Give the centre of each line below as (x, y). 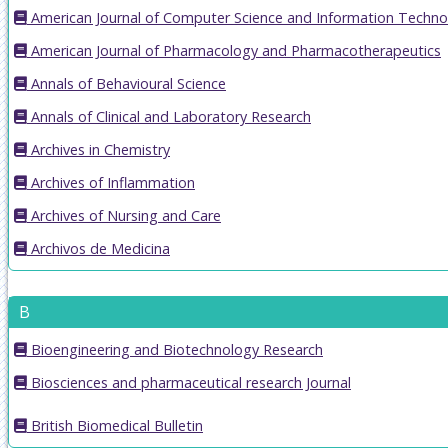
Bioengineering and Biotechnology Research (175, 349)
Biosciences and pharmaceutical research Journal (189, 382)
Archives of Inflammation (111, 182)
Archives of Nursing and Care (124, 215)
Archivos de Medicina (98, 248)
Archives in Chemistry (98, 149)
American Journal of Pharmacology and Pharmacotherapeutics (234, 50)
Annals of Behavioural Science (126, 83)
